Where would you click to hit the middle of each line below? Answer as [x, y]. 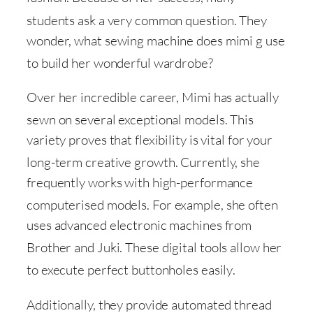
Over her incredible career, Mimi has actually [153, 97]
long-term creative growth [101, 162]
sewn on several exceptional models [126, 119]
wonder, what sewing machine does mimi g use [156, 40]
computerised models [87, 205]
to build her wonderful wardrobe [117, 63]
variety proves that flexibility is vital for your [150, 139]
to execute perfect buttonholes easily [130, 270]
